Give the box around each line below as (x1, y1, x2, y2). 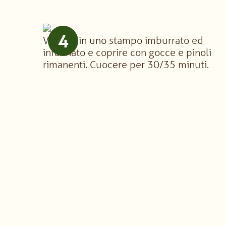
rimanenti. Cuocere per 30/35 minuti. (43, 58, 209, 71)
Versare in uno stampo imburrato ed (43, 34, 204, 46)
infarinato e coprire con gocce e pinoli (43, 46, 212, 59)
